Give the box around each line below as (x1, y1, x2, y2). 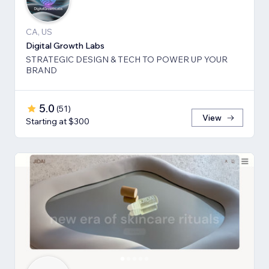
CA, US (26, 26, 52, 37)
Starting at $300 (26, 115, 89, 127)
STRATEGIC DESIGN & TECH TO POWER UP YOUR (26, 53, 228, 65)
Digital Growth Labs (26, 40, 104, 51)
